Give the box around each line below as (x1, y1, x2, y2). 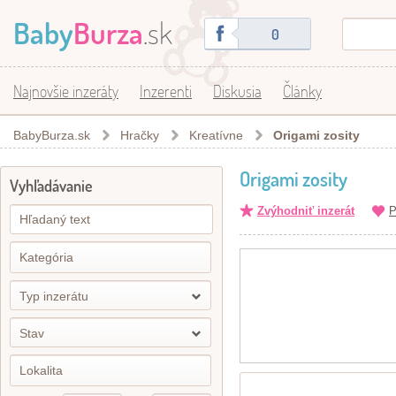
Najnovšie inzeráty (13, 80, 118, 101)
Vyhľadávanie (10, 176, 93, 195)
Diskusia (213, 80, 262, 101)
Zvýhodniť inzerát (257, 204, 354, 217)
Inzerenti (140, 80, 192, 101)
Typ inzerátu (19, 289, 88, 303)
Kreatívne (189, 128, 243, 142)
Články (283, 80, 322, 101)
